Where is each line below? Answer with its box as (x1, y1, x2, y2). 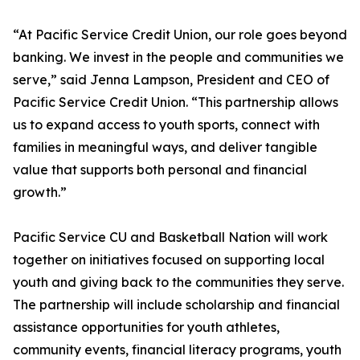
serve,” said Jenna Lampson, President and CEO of (13, 72, 329, 88)
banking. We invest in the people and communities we (13, 49, 344, 66)
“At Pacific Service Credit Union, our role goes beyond (13, 27, 347, 43)
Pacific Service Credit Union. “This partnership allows (13, 94, 338, 111)
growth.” (13, 184, 67, 201)
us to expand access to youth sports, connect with (13, 117, 320, 133)
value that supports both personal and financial (13, 162, 307, 178)
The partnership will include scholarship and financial (13, 297, 340, 313)
